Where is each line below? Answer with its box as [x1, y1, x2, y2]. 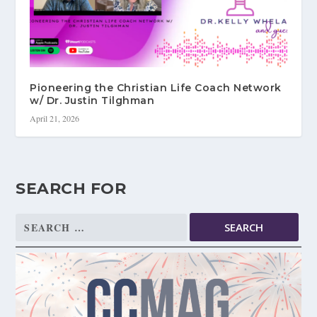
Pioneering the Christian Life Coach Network [30, 81, 282, 95]
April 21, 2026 [30, 113, 80, 125]
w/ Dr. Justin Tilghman [30, 94, 155, 108]
